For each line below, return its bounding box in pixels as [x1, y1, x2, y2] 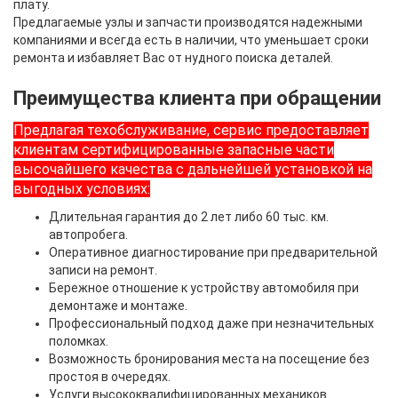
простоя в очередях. [49, 369, 171, 384]
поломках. [49, 333, 108, 348]
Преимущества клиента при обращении [13, 86, 381, 109]
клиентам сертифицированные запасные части [13, 140, 334, 158]
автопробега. [49, 227, 128, 242]
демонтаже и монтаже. [49, 298, 187, 313]
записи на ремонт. [49, 262, 157, 277]
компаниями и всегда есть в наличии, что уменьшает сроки [13, 32, 369, 47]
